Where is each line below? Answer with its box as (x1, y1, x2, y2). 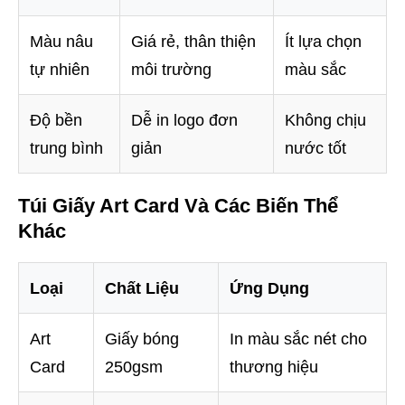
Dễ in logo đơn (131, 111, 238, 130)
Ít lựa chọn (285, 33, 362, 52)
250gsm (105, 358, 163, 377)
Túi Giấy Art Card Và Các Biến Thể (18, 194, 338, 218)
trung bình (30, 139, 103, 158)
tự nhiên (30, 61, 89, 80)
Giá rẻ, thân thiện (131, 33, 256, 52)
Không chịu (285, 111, 366, 130)
